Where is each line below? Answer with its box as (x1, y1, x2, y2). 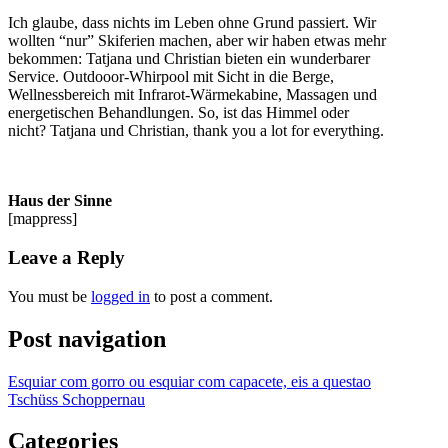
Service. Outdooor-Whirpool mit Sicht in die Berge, (8, 68, 334, 86)
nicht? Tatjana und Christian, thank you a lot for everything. (8, 122, 384, 140)
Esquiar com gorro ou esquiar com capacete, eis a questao (8, 372, 371, 390)
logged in (91, 287, 150, 305)
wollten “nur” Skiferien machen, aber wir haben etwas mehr (8, 32, 386, 50)
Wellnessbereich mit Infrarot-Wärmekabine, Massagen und (8, 86, 377, 104)
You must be (8, 287, 91, 305)
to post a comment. (150, 287, 273, 305)
